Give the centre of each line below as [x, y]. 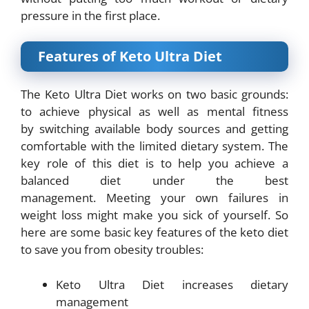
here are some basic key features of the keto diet [154, 232]
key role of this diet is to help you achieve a [154, 163]
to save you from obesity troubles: [112, 249]
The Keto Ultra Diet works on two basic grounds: [154, 94]
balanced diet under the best [154, 180]
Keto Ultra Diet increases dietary [172, 284]
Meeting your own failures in [197, 198]
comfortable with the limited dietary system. [144, 146]
